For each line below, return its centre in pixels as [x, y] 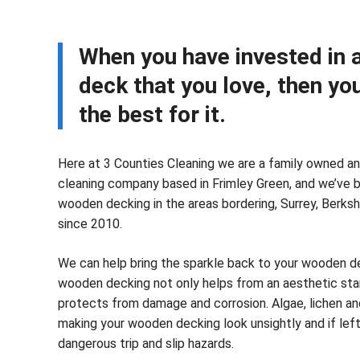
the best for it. [152, 115]
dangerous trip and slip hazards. [146, 344]
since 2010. [90, 224]
